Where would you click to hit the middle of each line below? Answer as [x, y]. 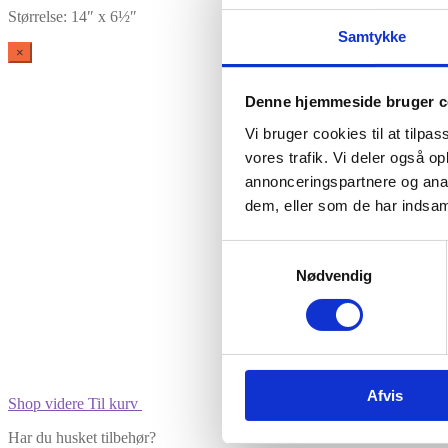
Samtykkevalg [269, 252]
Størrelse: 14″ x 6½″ [72, 16]
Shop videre [46, 404]
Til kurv [113, 404]
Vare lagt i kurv [363, 229]
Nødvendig [334, 275]
